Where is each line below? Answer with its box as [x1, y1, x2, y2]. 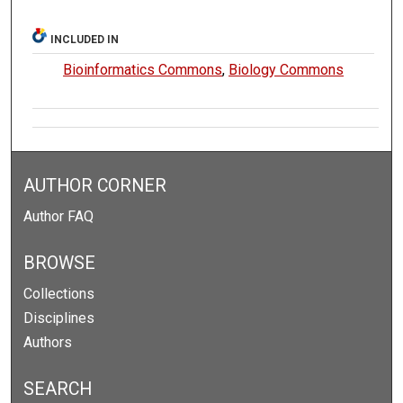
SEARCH [23, 379, 93, 400]
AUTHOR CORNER [23, 175, 167, 197]
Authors [23, 334, 73, 352]
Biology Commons [228, 61, 345, 79]
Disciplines [23, 309, 95, 327]
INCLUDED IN [50, 33, 120, 47]
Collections [23, 285, 95, 303]
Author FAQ [23, 208, 94, 226]
